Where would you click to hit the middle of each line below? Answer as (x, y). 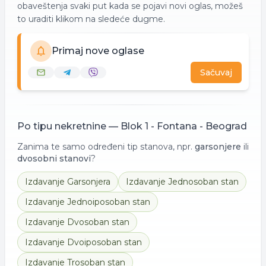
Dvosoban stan (98, 222)
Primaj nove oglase (98, 51)
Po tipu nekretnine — (69, 126)
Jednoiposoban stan (109, 202)
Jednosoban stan (203, 182)
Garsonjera (89, 182)
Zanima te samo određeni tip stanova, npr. (105, 147)
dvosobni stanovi (54, 159)
